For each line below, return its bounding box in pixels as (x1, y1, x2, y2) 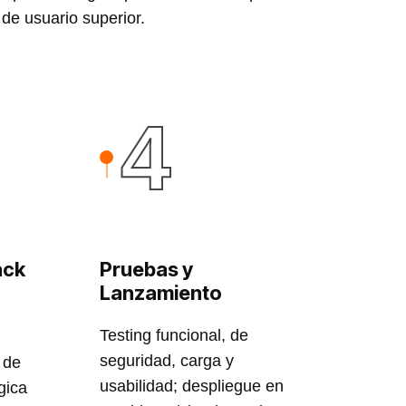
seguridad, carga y (99, 352, 234, 370)
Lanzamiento (99, 281, 222, 304)
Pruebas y (99, 257, 193, 281)
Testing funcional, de (99, 326, 248, 344)
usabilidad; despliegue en (99, 377, 284, 395)
